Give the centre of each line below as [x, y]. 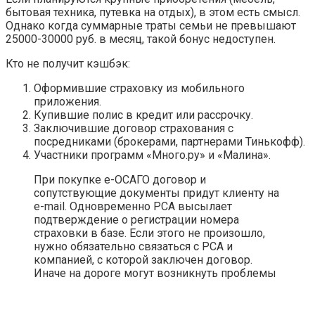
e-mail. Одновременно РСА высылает [133, 206]
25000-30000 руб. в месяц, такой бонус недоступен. [141, 39]
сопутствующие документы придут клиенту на [156, 193]
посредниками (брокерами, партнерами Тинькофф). [169, 141]
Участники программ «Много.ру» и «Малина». [152, 155]
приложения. [67, 101]
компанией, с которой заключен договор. [143, 259]
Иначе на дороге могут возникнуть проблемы [155, 273]
